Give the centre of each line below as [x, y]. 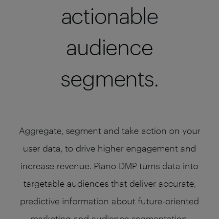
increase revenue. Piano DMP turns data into [109, 166]
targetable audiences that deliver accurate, [109, 183]
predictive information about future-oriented [109, 201]
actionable [109, 16]
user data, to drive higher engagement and [109, 148]
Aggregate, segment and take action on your [109, 131]
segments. [109, 78]
